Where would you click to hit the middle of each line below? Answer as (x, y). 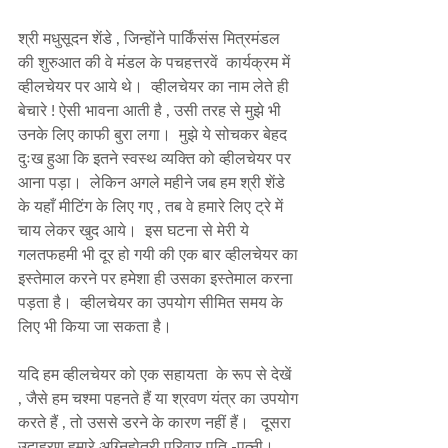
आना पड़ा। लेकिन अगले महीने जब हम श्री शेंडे (153, 182)
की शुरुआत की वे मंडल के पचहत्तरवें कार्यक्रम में (156, 62)
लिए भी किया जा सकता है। (97, 326)
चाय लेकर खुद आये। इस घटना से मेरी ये (135, 230)
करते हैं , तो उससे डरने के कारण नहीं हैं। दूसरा (156, 422)
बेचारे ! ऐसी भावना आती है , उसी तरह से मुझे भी (151, 110)
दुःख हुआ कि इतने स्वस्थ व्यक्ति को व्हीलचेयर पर (156, 158)
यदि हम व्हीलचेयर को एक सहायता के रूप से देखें (156, 374)
